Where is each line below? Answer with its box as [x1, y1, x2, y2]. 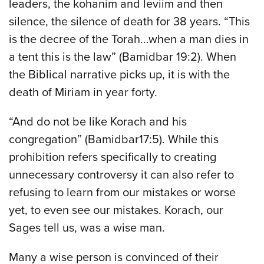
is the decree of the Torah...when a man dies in [9, 32, 249, 47]
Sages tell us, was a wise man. [9, 220, 165, 235]
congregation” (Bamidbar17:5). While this [9, 132, 219, 147]
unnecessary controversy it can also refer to [9, 167, 234, 182]
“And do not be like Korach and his [9, 114, 187, 129]
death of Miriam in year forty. [9, 85, 157, 100]
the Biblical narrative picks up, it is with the [9, 67, 230, 82]
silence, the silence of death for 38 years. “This [9, 14, 250, 29]
